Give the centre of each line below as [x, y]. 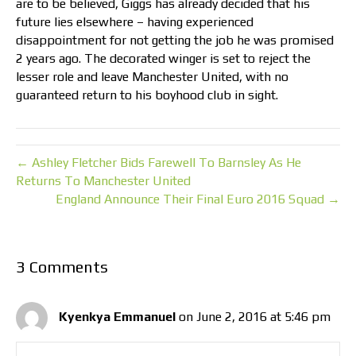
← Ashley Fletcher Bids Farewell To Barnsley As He [159, 163]
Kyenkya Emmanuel [117, 316]
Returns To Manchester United [103, 181]
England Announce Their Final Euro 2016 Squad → [198, 199]
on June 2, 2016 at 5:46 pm [255, 316]
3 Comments [62, 267]
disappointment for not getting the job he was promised [175, 41]
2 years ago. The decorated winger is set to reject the [163, 59]
